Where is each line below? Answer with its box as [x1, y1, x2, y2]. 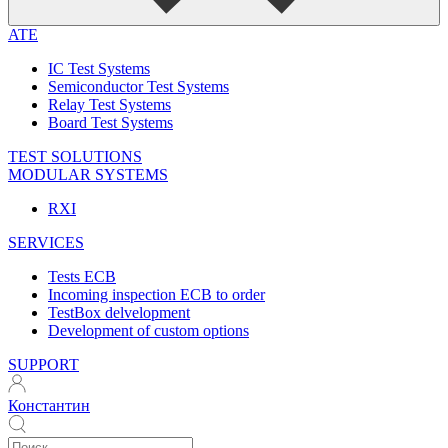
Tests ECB [48, 268, 116, 285]
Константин [8, 397, 90, 414]
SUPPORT [8, 356, 79, 373]
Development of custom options [48, 322, 249, 339]
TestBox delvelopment [48, 304, 190, 321]
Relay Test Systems [48, 96, 171, 113]
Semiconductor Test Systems [48, 78, 229, 95]
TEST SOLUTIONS [8, 148, 142, 165]
